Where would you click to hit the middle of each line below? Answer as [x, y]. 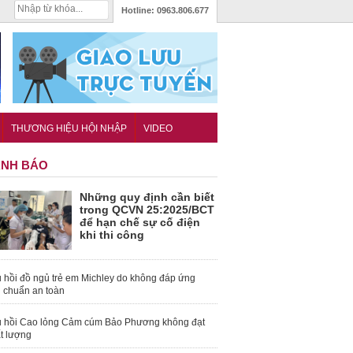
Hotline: [139, 10]
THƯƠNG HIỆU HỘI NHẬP [69, 129]
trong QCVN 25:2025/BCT [147, 210]
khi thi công [112, 235]
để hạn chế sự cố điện [140, 223]
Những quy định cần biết [147, 197]
